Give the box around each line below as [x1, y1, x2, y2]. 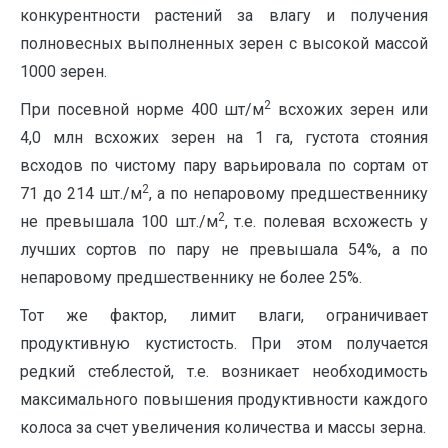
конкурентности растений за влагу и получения [20, 6, 428, 25]
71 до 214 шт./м [20, 184, 142, 203]
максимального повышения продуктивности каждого [20, 390, 428, 409]
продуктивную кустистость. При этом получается [20, 334, 428, 353]
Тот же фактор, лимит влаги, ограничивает [20, 306, 428, 325]
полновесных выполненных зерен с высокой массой [20, 34, 428, 53]
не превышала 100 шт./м [20, 212, 218, 231]
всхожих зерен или [271, 100, 429, 119]
